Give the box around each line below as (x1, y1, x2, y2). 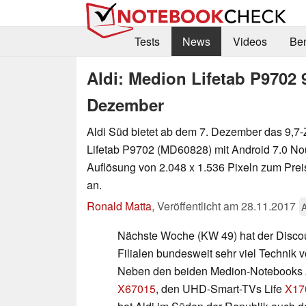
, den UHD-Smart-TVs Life (156, 280, 285, 296)
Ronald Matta (87, 197, 152, 214)
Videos (232, 33, 267, 50)
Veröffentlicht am (157, 197, 241, 214)
